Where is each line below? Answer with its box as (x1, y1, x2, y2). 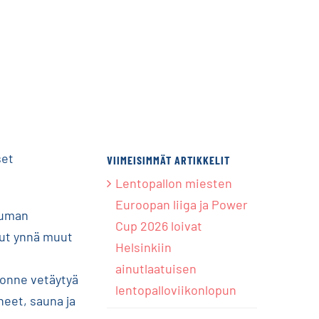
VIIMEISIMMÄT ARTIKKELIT (107, 152, 231, 167)
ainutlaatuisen (115, 261, 197, 277)
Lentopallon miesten (115, 175, 233, 192)
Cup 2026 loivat (115, 218, 203, 234)
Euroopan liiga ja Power (115, 197, 249, 213)
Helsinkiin (115, 239, 172, 256)
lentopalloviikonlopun (115, 282, 237, 298)
